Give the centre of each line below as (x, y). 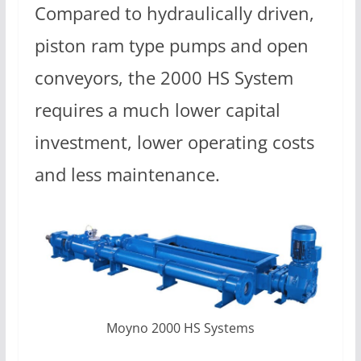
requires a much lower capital (157, 110)
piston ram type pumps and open (171, 45)
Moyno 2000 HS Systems (180, 328)
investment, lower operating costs (174, 142)
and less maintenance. (127, 174)
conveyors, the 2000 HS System (164, 77)
